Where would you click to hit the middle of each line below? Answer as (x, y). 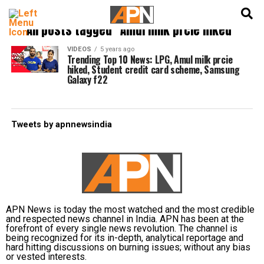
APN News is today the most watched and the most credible (130, 209)
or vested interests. (46, 257)
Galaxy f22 (87, 80)
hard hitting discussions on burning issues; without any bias (128, 247)
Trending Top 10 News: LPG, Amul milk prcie (150, 60)
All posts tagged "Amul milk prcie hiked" (132, 30)
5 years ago (117, 49)
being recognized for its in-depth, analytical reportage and (125, 238)
